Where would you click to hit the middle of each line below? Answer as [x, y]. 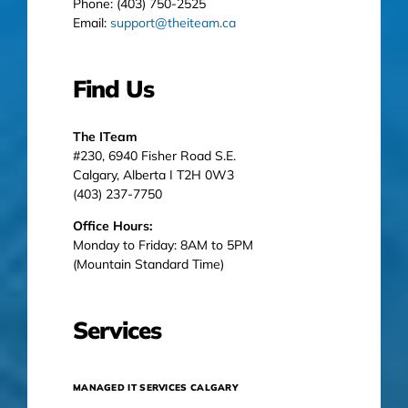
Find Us [113, 88]
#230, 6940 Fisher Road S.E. [154, 155]
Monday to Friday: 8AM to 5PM [163, 245]
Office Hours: [112, 225]
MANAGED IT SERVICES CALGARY [156, 387]
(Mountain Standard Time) [148, 264]
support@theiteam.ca [173, 22]
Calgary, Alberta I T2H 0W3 [153, 174]
